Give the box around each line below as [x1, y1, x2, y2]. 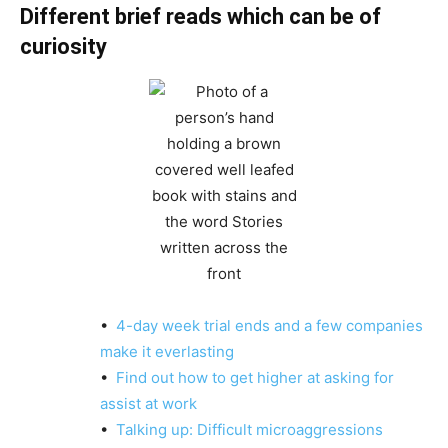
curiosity [20, 34, 107, 59]
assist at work [100, 394, 197, 413]
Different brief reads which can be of [20, 4, 381, 29]
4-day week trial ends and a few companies [116, 316, 423, 335]
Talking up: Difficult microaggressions [116, 420, 383, 439]
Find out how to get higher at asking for [116, 368, 394, 387]
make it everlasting [100, 342, 234, 361]
